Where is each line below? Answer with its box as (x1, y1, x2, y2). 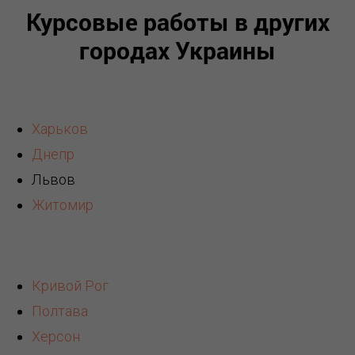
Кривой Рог (32, 277, 109, 295)
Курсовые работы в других (25, 6, 330, 38)
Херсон (32, 328, 80, 345)
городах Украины (79, 35, 276, 67)
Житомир (32, 197, 94, 214)
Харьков (32, 120, 88, 138)
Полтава (32, 303, 88, 320)
